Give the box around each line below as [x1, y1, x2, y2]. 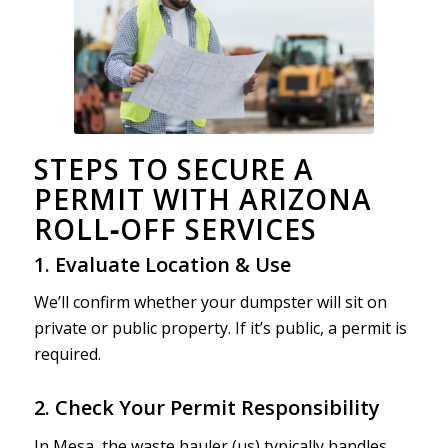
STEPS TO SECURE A [33, 149, 314, 188]
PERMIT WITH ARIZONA [33, 179, 372, 218]
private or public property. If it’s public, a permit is [33, 317, 407, 340]
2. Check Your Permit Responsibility [33, 394, 380, 422]
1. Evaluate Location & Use [33, 250, 291, 278]
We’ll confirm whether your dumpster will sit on [33, 291, 387, 314]
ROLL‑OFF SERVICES [33, 209, 317, 248]
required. [33, 343, 101, 366]
